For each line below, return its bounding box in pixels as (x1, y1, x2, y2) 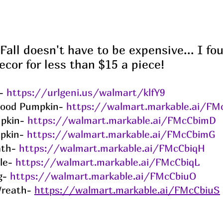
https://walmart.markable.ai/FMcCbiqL (15, 156, 200, 168)
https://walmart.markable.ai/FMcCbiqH (19, 142, 205, 154)
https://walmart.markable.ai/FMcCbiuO (10, 170, 196, 182)
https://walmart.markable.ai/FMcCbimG (27, 128, 216, 140)
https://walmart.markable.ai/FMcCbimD (27, 114, 216, 126)
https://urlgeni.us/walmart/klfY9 (6, 86, 165, 98)
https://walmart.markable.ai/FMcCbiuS (34, 184, 220, 196)
